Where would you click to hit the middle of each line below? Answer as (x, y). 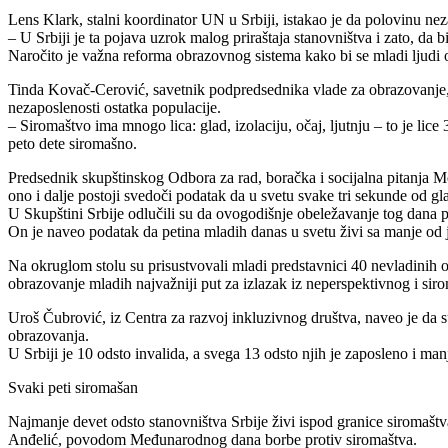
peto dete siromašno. (72, 143)
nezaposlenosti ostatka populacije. (114, 107)
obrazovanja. (48, 335)
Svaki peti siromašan (73, 387)
